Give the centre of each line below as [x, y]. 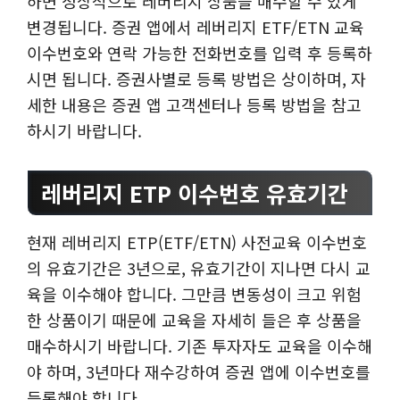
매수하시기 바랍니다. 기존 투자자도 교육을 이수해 [200, 346]
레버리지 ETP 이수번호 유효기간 [195, 193]
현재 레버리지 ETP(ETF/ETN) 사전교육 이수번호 [197, 242]
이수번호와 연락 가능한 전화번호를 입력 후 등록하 [200, 53]
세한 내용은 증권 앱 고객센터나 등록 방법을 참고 [194, 105]
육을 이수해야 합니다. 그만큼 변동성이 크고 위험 [194, 294]
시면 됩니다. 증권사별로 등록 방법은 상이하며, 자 [196, 79]
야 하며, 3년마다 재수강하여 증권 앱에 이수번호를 [199, 372]
